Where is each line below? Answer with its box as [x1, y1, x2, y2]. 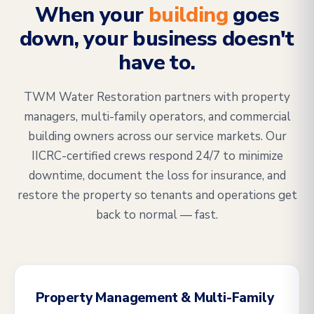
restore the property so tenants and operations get [17, 187, 297, 203]
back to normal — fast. [96, 207, 218, 223]
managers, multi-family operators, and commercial [23, 109, 291, 125]
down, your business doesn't [20, 25, 294, 53]
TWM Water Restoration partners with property [24, 89, 290, 105]
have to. [118, 48, 196, 77]
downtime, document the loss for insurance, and [28, 168, 286, 184]
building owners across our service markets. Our [27, 128, 287, 144]
